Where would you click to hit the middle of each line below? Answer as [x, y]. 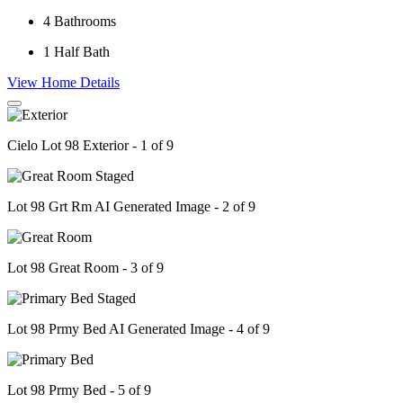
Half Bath [82, 52]
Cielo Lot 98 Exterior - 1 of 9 [90, 146]
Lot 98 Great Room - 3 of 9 [85, 268]
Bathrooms [85, 22]
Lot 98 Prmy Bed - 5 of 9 [79, 390]
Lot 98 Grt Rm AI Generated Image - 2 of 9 [131, 207]
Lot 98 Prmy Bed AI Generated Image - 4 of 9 [139, 329]
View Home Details [63, 83]
